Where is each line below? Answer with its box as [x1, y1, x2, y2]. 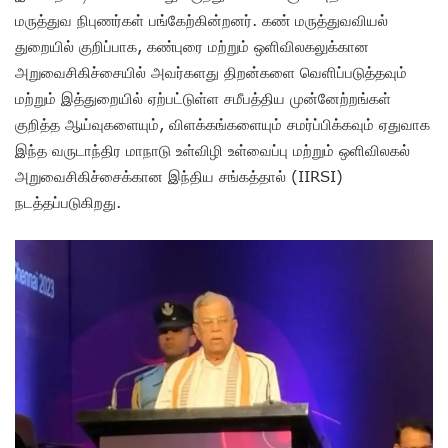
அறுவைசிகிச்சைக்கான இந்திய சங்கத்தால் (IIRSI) [15, 167, 343, 186]
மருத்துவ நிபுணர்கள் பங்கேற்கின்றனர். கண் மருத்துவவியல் [15, 11, 388, 30]
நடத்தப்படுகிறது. [15, 193, 121, 212]
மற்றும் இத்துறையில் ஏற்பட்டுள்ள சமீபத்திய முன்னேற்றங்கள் [15, 89, 391, 108]
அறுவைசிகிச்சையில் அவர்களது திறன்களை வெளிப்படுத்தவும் [15, 63, 407, 82]
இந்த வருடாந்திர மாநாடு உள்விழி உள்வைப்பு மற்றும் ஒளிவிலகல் [15, 141, 410, 160]
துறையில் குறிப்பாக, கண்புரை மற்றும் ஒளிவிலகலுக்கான [15, 37, 369, 56]
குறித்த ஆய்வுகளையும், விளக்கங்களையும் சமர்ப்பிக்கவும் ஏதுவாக [15, 115, 430, 134]
